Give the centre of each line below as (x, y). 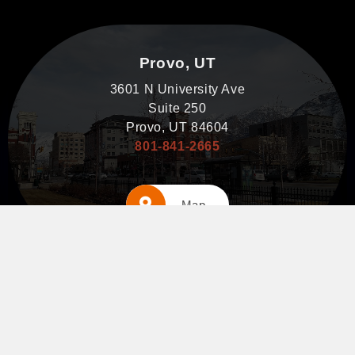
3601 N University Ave (177, 90)
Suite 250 (177, 109)
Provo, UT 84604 (177, 128)
